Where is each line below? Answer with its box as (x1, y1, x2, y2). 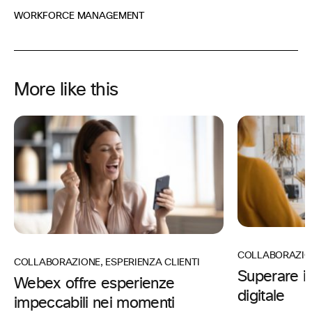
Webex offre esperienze (14, 276, 175, 292)
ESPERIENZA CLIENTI (105, 257, 203, 267)
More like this (14, 81, 118, 100)
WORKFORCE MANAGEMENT (14, 11, 145, 22)
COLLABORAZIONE (14, 257, 101, 267)
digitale (237, 288, 285, 304)
